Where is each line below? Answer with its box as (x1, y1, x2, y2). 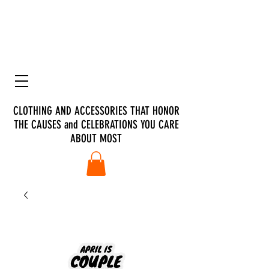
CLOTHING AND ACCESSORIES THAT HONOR (13, 104, 180, 118)
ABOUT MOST (70, 131, 122, 145)
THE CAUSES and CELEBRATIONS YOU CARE (13, 118, 179, 131)
